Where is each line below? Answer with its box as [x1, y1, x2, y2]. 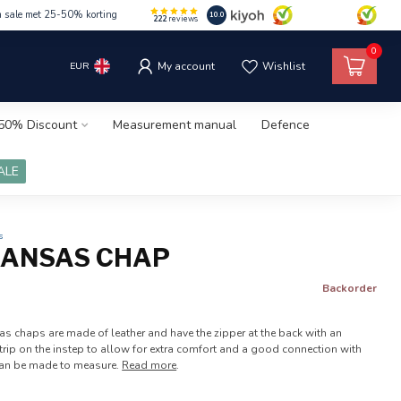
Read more [122, 358, 177, 372]
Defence [260, 116, 310, 133]
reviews [166, 13, 199, 25]
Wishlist [261, 59, 305, 73]
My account [157, 59, 215, 73]
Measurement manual [112, 116, 236, 133]
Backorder [321, 280, 377, 295]
